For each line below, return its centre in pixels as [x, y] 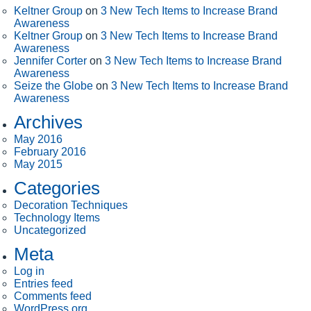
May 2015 [38, 164]
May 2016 [38, 139]
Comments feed [53, 296]
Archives [48, 122]
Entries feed [43, 283]
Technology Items [57, 217]
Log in [29, 271]
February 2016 [50, 151]
